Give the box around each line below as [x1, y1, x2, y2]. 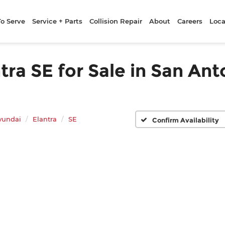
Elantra [33, 115, 57, 123]
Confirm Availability [152, 116, 219, 124]
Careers [177, 17, 203, 25]
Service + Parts [32, 17, 83, 25]
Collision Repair [89, 17, 143, 25]
